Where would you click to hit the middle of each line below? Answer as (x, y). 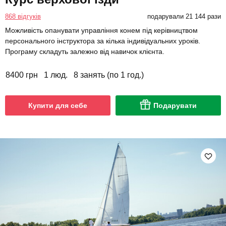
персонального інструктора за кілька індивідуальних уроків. (103, 41)
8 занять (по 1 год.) (109, 75)
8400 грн (22, 75)
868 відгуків (23, 17)
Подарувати (175, 106)
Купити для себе (58, 106)
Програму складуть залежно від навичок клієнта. (85, 52)
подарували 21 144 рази (184, 17)
